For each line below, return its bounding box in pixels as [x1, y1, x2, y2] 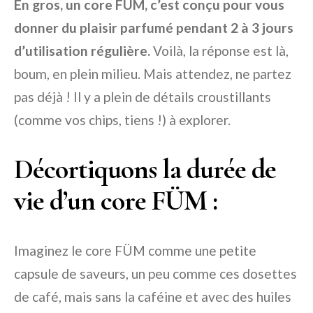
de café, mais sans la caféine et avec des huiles [14, 289, 291, 305]
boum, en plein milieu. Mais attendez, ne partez [14, 66, 291, 82]
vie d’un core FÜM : [14, 184, 217, 218]
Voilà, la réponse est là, [150, 43, 289, 59]
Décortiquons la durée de [14, 152, 276, 187]
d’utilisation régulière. [14, 43, 150, 59]
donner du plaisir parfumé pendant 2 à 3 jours [14, 20, 293, 36]
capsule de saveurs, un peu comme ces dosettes [14, 265, 297, 282]
